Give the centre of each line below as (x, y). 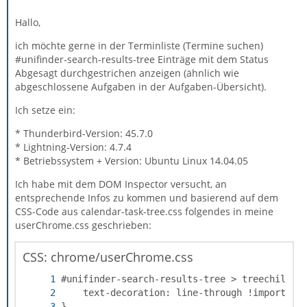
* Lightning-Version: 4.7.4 (73, 147)
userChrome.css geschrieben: (83, 225)
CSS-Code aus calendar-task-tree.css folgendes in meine (144, 211)
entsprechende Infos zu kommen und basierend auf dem (147, 198)
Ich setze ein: (45, 110)
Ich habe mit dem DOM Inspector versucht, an (121, 184)
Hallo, (28, 22)
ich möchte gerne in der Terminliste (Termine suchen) (139, 46)
